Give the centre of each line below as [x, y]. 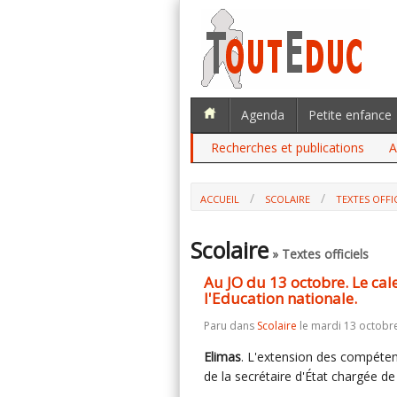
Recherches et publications [288, 148]
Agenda [263, 115]
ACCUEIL [220, 199]
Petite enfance [350, 115]
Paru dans [230, 326]
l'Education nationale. [280, 298]
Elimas [222, 357]
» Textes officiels [319, 254]
